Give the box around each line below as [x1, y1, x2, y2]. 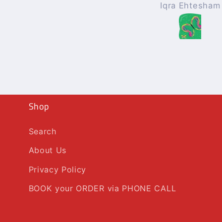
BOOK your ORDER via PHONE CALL [28, 183, 176, 194]
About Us [28, 145, 67, 156]
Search [28, 126, 57, 136]
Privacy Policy [28, 164, 87, 174]
